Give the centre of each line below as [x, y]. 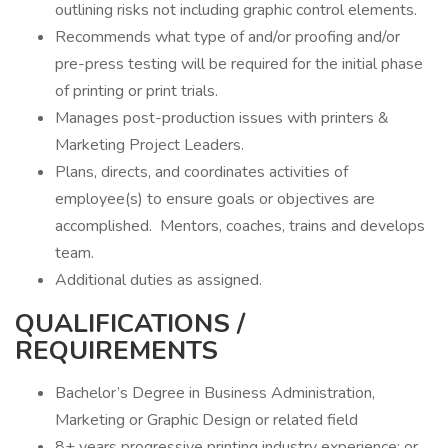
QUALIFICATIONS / [130, 323]
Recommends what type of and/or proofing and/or [227, 37]
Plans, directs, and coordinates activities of [201, 172]
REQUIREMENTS [116, 350]
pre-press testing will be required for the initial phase [239, 64]
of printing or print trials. [136, 91]
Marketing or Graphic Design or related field [206, 420]
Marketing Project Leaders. [149, 145]
